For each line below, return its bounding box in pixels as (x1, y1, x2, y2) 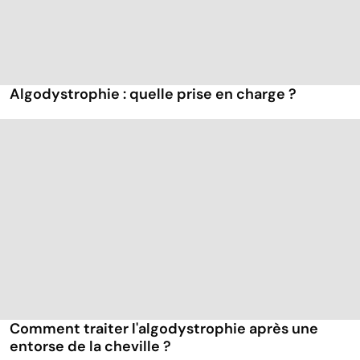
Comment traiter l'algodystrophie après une (10, 319, 318, 339)
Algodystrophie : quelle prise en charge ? (10, 84, 297, 104)
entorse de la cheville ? (10, 337, 171, 357)
